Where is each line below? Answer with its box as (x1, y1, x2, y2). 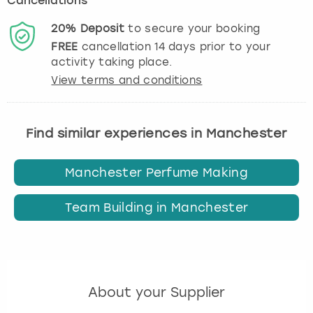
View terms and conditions (51, 73, 203, 87)
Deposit (80, 22, 124, 35)
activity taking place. (51, 55, 173, 68)
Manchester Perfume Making (65, 166, 248, 180)
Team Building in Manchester (64, 200, 249, 214)
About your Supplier (88, 284, 225, 300)
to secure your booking (124, 22, 261, 35)
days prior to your (164, 40, 270, 53)
